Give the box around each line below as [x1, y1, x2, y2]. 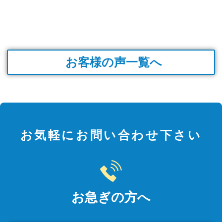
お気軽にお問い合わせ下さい [20, 128, 202, 142]
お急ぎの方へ [71, 190, 151, 205]
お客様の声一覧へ [65, 55, 163, 69]
